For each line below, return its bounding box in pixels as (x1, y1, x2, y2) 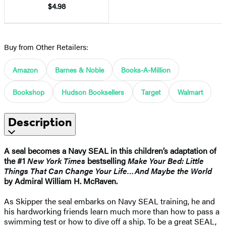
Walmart (178, 86, 203, 97)
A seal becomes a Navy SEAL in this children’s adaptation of (4, 144, 216, 156)
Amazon (13, 64, 38, 75)
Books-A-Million (121, 64, 171, 75)
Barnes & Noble (55, 64, 104, 75)
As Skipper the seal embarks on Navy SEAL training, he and (4, 195, 215, 207)
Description (8, 115, 72, 129)
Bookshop (13, 86, 44, 97)
